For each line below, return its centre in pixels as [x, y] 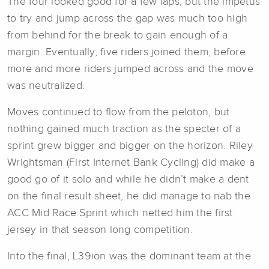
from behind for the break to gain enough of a [118, 35]
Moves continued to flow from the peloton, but [119, 112]
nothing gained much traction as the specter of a [124, 129]
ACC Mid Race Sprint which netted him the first [120, 213]
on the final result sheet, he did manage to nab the [129, 196]
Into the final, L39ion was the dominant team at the [129, 256]
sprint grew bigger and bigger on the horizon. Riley [130, 146]
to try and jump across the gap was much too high [127, 18]
